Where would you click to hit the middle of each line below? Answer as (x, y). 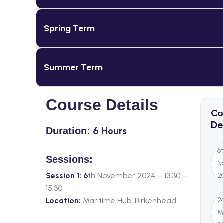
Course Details (102, 105)
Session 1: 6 (67, 176)
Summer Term (73, 67)
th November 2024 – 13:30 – (137, 176)
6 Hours (109, 131)
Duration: (68, 131)
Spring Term (69, 28)
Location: (63, 201)
